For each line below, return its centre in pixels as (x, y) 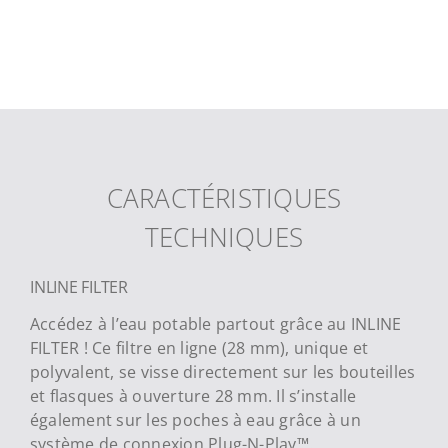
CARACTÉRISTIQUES (224, 198)
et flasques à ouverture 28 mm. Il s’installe (193, 395)
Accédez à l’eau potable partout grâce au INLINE (215, 323)
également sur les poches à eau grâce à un (195, 419)
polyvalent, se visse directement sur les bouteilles (222, 371)
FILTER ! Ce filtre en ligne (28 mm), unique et (199, 347)
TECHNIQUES (224, 237)
